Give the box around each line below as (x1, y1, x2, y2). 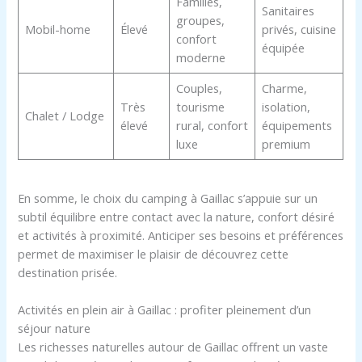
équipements (261, 116, 332, 133)
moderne (175, 48, 225, 65)
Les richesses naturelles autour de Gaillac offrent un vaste (18, 339, 329, 356)
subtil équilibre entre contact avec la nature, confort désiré (18, 208, 335, 225)
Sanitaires (261, 2, 314, 19)
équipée (261, 39, 305, 56)
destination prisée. (18, 263, 118, 280)
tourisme (175, 98, 225, 115)
